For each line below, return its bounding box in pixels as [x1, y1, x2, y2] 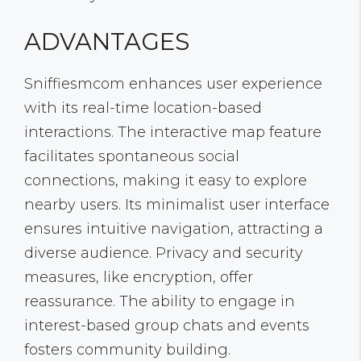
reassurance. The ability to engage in [24, 293, 295, 311]
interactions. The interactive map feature [24, 123, 322, 142]
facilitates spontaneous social [24, 147, 239, 166]
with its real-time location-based [24, 99, 262, 118]
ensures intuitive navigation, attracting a [24, 220, 323, 239]
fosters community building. [24, 341, 230, 359]
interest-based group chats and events [24, 317, 309, 335]
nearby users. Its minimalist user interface [24, 196, 330, 214]
